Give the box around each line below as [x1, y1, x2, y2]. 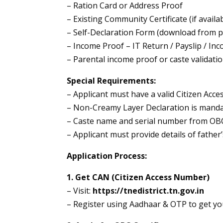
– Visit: [67, 185, 93, 197]
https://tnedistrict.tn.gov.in [93, 185, 205, 197]
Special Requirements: [67, 75, 156, 87]
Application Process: [67, 150, 147, 162]
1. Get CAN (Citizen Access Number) [67, 172, 210, 183]
